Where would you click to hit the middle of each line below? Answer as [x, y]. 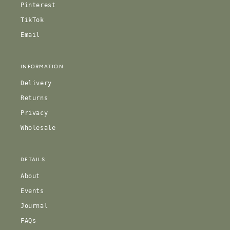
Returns [34, 98]
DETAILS [33, 160]
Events [32, 191]
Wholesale [38, 128]
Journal [34, 206]
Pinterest [38, 5]
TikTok [32, 20]
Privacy [34, 113]
